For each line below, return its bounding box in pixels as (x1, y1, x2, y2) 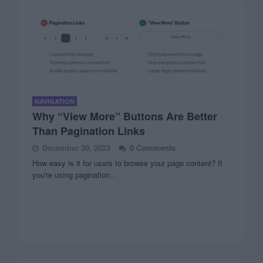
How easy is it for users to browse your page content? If (32, 157, 223, 169)
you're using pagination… (32, 169, 118, 181)
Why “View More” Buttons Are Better (32, 109, 218, 124)
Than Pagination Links (32, 123, 146, 139)
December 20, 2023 (42, 142, 111, 154)
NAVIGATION (35, 97, 75, 106)
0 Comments (130, 142, 176, 154)
